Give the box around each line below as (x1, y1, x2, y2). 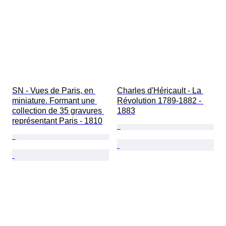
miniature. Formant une (12, 96, 97, 105)
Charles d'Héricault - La (117, 86, 203, 95)
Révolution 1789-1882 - (117, 96, 203, 105)
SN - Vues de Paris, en (12, 86, 95, 95)
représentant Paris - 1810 (12, 117, 102, 126)
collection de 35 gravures (12, 106, 104, 116)
